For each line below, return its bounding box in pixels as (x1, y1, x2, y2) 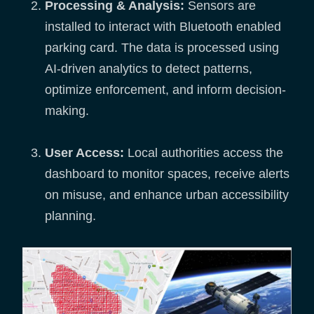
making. (45, 104, 89, 118)
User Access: (45, 146, 124, 161)
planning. (45, 209, 96, 224)
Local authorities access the (124, 146, 283, 161)
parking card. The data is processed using (45, 41, 279, 55)
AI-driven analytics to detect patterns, (45, 62, 252, 76)
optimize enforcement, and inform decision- (45, 83, 286, 97)
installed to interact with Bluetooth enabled (45, 20, 281, 34)
